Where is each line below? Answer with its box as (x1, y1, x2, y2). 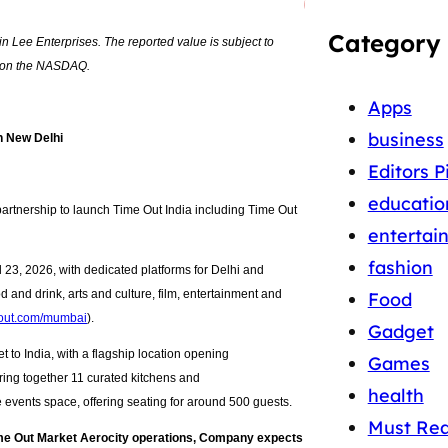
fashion (367, 256, 433, 280)
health (367, 384, 424, 408)
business (367, 128, 444, 152)
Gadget (367, 320, 434, 344)
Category (327, 27, 441, 58)
